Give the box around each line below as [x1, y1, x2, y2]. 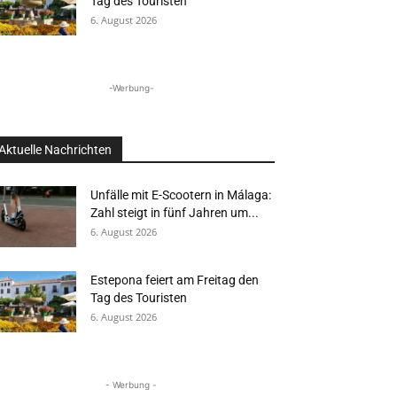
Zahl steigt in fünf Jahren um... [90, 206, 259, 220]
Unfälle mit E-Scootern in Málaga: [90, 188, 271, 202]
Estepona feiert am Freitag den [90, 273, 259, 287]
